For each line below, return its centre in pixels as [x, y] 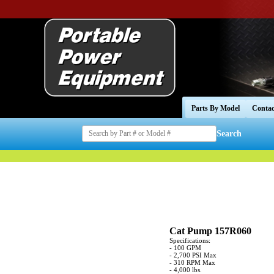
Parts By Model [216, 109]
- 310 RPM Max [192, 262]
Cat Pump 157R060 [210, 231]
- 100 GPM [185, 247]
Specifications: [190, 240]
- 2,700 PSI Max [193, 255]
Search [229, 133]
